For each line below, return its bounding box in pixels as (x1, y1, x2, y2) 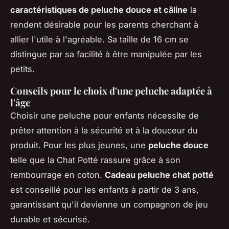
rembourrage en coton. (10, 170, 105, 180)
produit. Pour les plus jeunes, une (10, 140, 148, 151)
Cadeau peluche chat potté (105, 170, 214, 180)
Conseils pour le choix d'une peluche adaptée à (10, 84, 212, 98)
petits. (10, 64, 35, 75)
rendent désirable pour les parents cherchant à (10, 19, 198, 30)
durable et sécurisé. (10, 214, 90, 225)
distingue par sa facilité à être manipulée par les (10, 49, 202, 60)
